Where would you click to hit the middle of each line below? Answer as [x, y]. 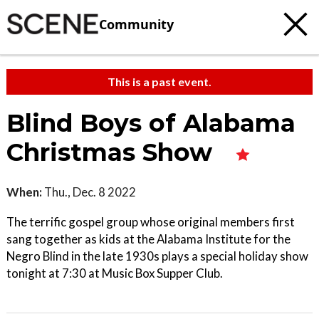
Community [136, 24]
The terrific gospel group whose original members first [151, 222]
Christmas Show [113, 152]
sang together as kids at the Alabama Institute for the [148, 239]
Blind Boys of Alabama [151, 123]
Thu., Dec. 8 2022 [89, 192]
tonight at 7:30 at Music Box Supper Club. [115, 273]
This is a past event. [159, 82]
